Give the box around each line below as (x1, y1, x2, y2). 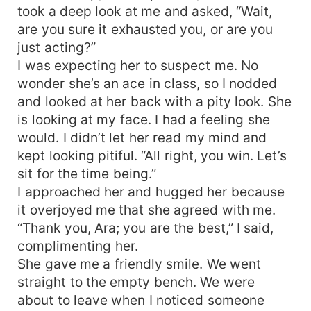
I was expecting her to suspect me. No (17, 56, 259, 74)
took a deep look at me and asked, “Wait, (17, 2, 273, 19)
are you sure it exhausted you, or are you (17, 20, 274, 37)
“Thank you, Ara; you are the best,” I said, (17, 219, 274, 236)
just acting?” (17, 38, 96, 56)
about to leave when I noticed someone (17, 291, 264, 308)
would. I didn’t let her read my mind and (17, 128, 267, 146)
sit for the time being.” (17, 165, 156, 182)
